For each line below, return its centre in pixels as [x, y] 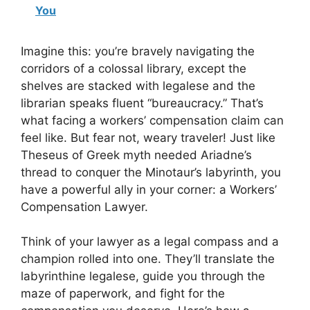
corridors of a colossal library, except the [134, 68]
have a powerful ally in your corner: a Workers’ [149, 189]
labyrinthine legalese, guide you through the [143, 276]
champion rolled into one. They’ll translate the [148, 259]
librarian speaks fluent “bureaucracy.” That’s [142, 103]
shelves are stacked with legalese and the [138, 85]
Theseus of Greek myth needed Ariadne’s [136, 155]
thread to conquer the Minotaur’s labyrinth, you [151, 172]
